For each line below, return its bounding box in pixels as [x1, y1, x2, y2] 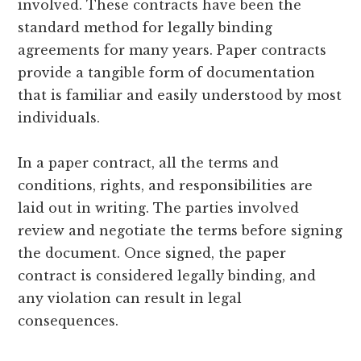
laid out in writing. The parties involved [18, 199, 300, 216]
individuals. [18, 109, 101, 126]
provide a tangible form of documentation [18, 64, 316, 81]
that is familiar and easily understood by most [18, 86, 342, 103]
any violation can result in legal [18, 289, 243, 306]
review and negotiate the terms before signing [18, 222, 343, 239]
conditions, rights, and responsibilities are [18, 176, 313, 193]
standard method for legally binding [18, 19, 273, 35]
